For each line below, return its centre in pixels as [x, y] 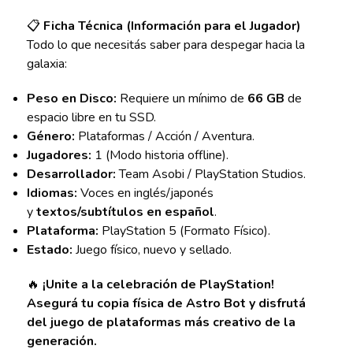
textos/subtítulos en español [125, 212]
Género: [50, 137]
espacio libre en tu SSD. [91, 118]
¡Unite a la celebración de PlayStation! [158, 285]
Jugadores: [59, 156]
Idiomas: [52, 193]
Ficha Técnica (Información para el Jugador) [172, 26]
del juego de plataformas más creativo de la [161, 323]
